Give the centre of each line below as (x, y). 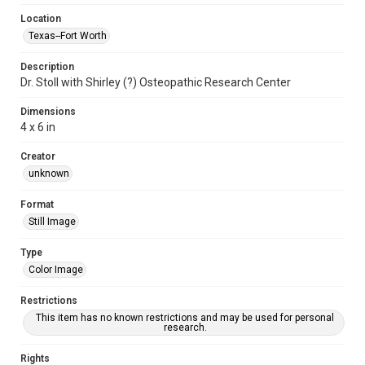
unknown (49, 174)
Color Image (56, 270)
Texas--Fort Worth (68, 36)
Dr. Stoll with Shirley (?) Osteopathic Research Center (156, 82)
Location (41, 19)
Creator (38, 156)
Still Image (52, 222)
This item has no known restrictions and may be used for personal (185, 318)
